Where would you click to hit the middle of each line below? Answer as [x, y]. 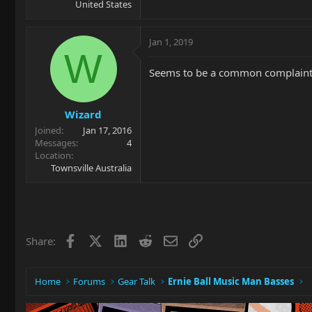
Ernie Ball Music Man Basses [231, 281]
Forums [89, 281]
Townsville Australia [91, 168]
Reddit [167, 240]
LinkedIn [147, 240]
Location [53, 155]
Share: [41, 241]
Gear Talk [137, 281]
